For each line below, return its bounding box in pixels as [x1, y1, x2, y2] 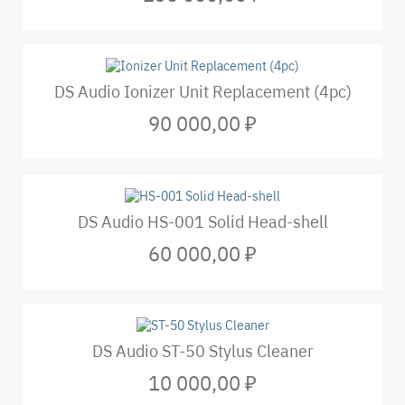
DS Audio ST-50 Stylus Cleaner [91, 341, 314, 363]
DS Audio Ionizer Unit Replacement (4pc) [53, 81, 352, 103]
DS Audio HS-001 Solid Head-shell [77, 211, 328, 232]
